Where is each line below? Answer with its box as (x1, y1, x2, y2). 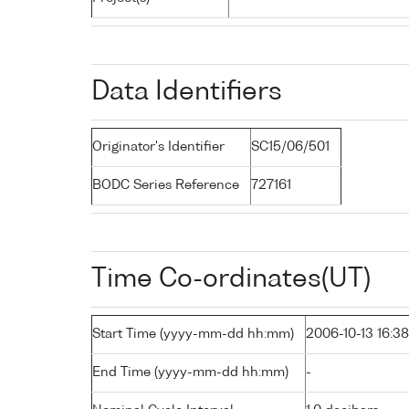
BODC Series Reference (92, 178, 239, 192)
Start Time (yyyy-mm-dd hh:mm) (92, 327, 294, 341)
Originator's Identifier (92, 140, 225, 153)
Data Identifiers (91, 79, 282, 105)
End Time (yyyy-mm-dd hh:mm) (92, 365, 288, 379)
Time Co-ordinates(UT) (91, 266, 371, 292)
